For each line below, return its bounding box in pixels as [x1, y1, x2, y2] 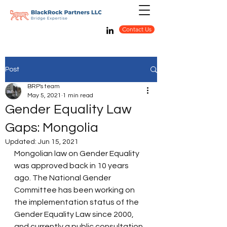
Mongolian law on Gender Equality [14, 149, 141, 158]
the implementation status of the [14, 198, 140, 206]
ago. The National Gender [14, 174, 112, 182]
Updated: [5, 138, 38, 145]
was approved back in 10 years [14, 162, 130, 170]
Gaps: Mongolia [5, 121, 98, 134]
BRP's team [27, 83, 60, 90]
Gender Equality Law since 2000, [14, 210, 135, 218]
